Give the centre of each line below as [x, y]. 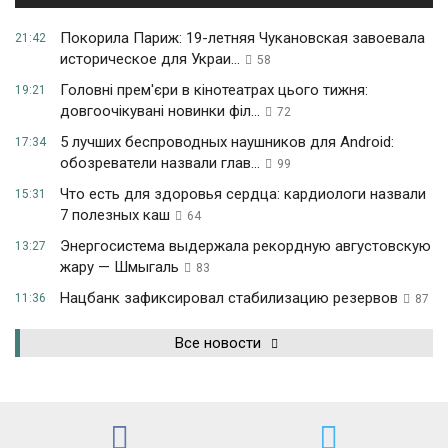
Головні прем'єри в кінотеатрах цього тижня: [214, 90]
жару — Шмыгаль [119, 267]
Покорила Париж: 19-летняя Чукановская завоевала [242, 38]
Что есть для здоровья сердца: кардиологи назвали [243, 194]
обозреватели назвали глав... [160, 163]
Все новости [218, 343]
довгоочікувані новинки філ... [160, 111]
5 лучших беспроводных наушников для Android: [227, 142]
